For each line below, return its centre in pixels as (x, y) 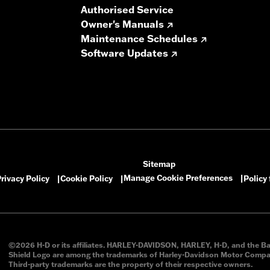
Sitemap (159, 164)
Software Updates (124, 53)
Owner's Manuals (122, 24)
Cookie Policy (86, 179)
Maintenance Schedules (139, 39)
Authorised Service (127, 10)
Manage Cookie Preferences (178, 178)
